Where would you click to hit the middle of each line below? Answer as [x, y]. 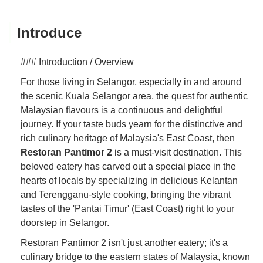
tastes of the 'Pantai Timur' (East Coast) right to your [127, 208]
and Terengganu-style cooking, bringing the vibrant [126, 194]
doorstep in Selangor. [65, 222]
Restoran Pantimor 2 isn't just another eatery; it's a [124, 242]
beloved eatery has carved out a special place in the [128, 166]
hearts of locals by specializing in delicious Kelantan [129, 180]
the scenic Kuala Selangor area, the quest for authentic [134, 96]
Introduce [49, 32]
